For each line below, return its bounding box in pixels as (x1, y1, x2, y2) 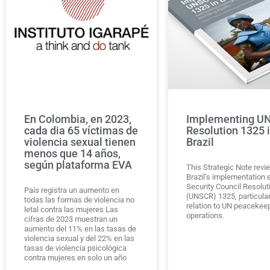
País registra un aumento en (24, 185, 119, 195)
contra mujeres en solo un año (24, 253, 127, 262)
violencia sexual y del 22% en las (24, 233, 134, 243)
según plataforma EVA (24, 158, 132, 171)
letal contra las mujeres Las (24, 204, 118, 214)
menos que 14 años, (24, 146, 121, 160)
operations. (186, 210, 224, 220)
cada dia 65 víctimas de (24, 124, 138, 137)
